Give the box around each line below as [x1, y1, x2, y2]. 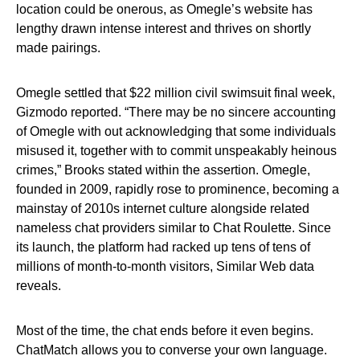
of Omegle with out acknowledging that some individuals [16, 125, 336, 138]
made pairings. [16, 41, 100, 55]
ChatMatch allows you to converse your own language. [16, 343, 327, 357]
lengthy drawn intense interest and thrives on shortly [16, 22, 311, 35]
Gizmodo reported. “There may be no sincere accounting [16, 105, 336, 119]
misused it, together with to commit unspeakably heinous [16, 144, 337, 157]
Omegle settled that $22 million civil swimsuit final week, [16, 86, 335, 100]
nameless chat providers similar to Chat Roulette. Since [16, 221, 331, 235]
